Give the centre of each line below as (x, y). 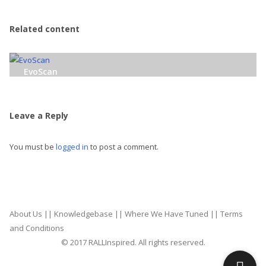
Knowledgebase (83, 214)
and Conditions (37, 228)
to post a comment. (123, 147)
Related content (45, 29)
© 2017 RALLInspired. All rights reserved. (133, 242)
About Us (26, 214)
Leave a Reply (39, 115)
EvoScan (41, 72)
